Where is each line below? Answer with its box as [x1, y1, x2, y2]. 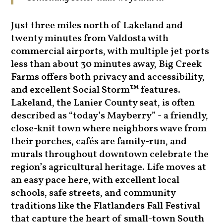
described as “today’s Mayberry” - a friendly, [11, 109, 209, 123]
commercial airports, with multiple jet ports [11, 45, 210, 59]
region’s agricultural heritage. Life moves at [11, 161, 207, 175]
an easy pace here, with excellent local [11, 173, 180, 188]
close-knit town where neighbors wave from [11, 122, 207, 136]
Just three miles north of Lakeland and [11, 19, 183, 33]
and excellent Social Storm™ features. [11, 83, 181, 98]
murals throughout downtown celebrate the [11, 148, 209, 162]
